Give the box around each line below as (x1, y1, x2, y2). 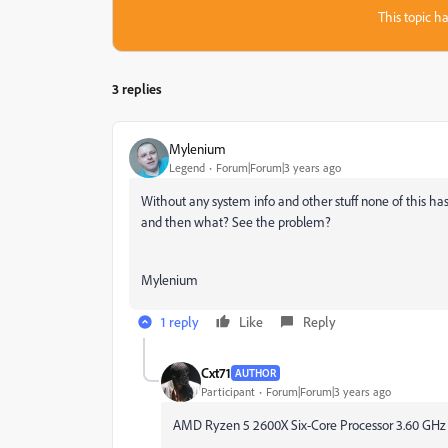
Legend (169, 160, 205, 176)
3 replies (112, 79, 162, 97)
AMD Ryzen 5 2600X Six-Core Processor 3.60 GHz (173, 415, 446, 433)
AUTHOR (235, 365, 276, 380)
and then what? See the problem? (141, 212, 331, 230)
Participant (201, 384, 255, 400)
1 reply (161, 312, 199, 330)
